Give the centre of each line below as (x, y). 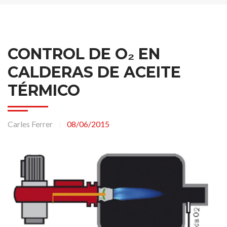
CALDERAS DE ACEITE (94, 72)
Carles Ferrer (30, 124)
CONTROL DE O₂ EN (84, 54)
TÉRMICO (44, 91)
